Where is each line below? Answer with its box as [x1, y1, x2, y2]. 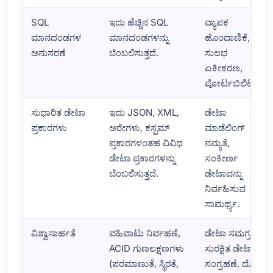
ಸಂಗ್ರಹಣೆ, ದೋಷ [205, 257, 266, 269]
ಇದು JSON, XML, [109, 106, 180, 118]
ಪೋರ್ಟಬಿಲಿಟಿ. [205, 77, 257, 89]
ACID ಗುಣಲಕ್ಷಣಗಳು [109, 242, 185, 254]
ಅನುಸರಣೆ [31, 46, 66, 58]
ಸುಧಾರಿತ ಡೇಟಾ [31, 106, 86, 118]
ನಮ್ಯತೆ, [205, 136, 230, 149]
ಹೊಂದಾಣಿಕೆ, [205, 31, 250, 43]
